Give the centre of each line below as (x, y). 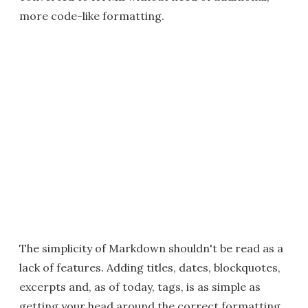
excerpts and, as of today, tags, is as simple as (140, 287)
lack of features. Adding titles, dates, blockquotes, (150, 267)
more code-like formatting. (92, 16)
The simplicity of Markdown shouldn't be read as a (151, 248)
